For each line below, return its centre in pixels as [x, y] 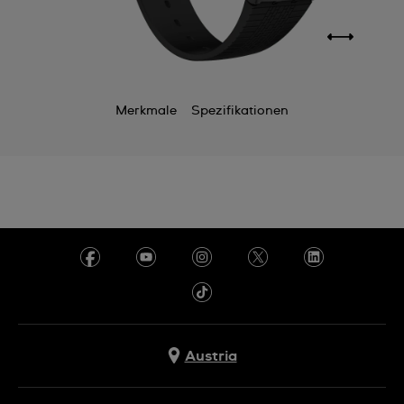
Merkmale [146, 111]
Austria [211, 356]
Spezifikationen [240, 111]
